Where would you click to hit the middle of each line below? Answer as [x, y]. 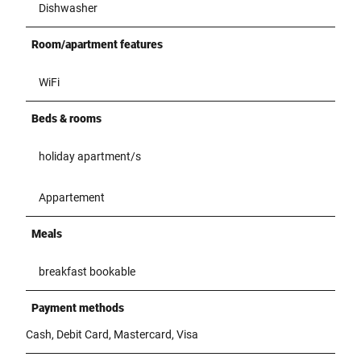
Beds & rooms [66, 118]
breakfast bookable [87, 271]
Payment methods [78, 307]
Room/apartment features [97, 44]
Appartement [72, 197]
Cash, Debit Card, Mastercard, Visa [112, 334]
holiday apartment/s [90, 156]
